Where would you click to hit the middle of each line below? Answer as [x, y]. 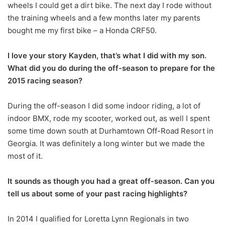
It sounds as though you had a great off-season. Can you [111, 181]
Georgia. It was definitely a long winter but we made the [106, 144]
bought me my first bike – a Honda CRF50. [82, 31]
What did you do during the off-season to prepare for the [111, 68]
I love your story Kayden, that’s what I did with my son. [107, 56]
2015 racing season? [45, 81]
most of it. [25, 156]
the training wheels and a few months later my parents [104, 18]
